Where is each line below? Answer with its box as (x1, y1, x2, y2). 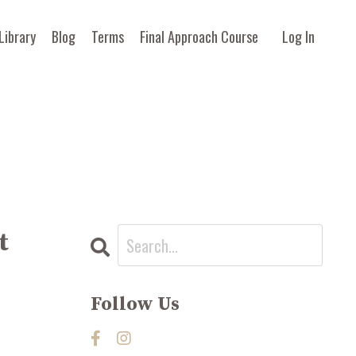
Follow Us (90, 292, 180, 316)
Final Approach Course (140, 25, 258, 47)
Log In (282, 25, 315, 47)
